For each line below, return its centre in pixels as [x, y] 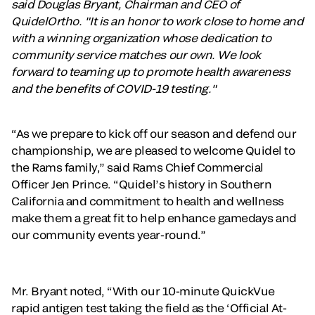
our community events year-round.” [109, 235]
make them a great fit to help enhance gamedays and [154, 218]
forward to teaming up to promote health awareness [151, 72]
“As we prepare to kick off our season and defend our [154, 134]
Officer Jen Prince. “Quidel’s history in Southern [142, 184]
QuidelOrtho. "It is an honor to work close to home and [157, 21]
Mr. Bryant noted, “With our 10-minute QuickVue [143, 291]
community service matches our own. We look [136, 55]
